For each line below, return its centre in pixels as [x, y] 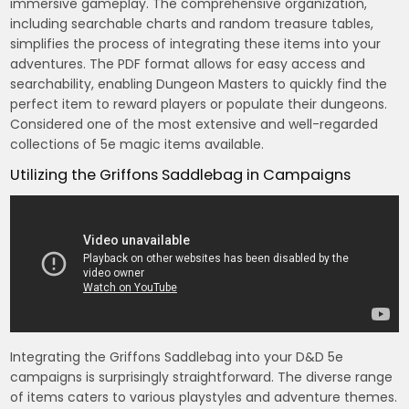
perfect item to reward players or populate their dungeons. [199, 104]
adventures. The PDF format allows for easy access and [188, 63]
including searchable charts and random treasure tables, [192, 23]
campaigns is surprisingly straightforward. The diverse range [202, 377]
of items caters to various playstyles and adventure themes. [204, 397]
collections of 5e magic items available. [137, 144]
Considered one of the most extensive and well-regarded [194, 124]
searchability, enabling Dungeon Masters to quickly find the [199, 84]
